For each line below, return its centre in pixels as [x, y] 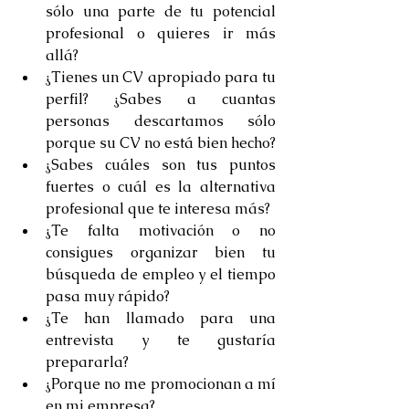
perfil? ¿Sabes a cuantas [161, 99]
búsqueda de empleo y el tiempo [161, 274]
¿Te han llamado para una [161, 318]
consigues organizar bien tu [161, 252]
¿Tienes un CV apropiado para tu [161, 77]
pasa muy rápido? [111, 296]
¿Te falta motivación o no [161, 231]
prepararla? [91, 362]
